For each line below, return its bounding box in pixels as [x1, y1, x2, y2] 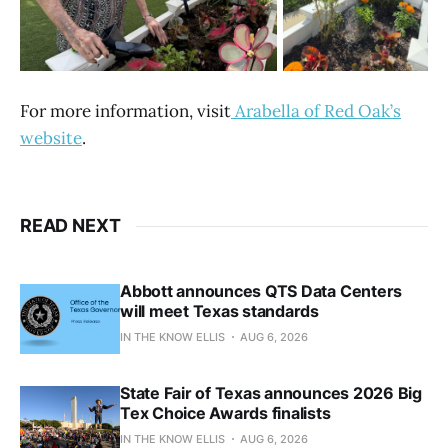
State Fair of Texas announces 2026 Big [120, 383, 422, 404]
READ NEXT [20, 215, 121, 237]
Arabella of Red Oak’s [231, 100, 401, 123]
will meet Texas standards [120, 301, 319, 322]
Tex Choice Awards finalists [120, 403, 331, 424]
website [20, 127, 82, 150]
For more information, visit [20, 100, 231, 123]
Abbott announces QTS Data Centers [120, 281, 403, 302]
